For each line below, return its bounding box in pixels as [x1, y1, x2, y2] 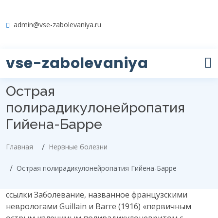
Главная [6, 142, 33, 151]
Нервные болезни [49, 142, 108, 151]
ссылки [6, 189, 34, 200]
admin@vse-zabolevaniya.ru [14, 19, 101, 29]
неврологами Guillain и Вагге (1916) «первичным [6, 201, 191, 212]
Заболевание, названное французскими [34, 189, 187, 200]
